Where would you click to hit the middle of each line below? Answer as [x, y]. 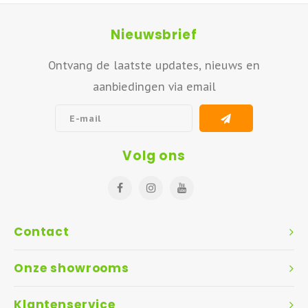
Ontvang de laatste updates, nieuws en [154, 65]
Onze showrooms [71, 268]
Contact [42, 232]
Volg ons [154, 156]
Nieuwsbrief [154, 35]
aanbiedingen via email [154, 87]
